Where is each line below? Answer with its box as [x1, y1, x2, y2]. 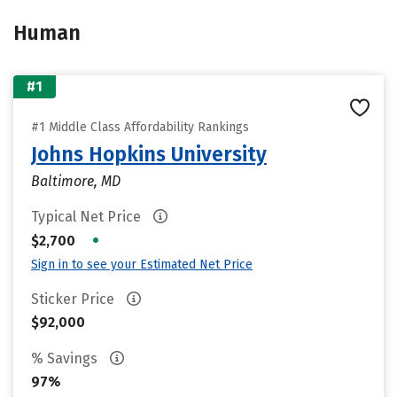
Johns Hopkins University [31, 142, 267, 167]
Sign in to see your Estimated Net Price [31, 257, 253, 272]
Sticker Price [31, 291, 118, 307]
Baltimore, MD [31, 173, 121, 190]
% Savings [31, 350, 101, 367]
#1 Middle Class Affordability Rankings [31, 120, 249, 135]
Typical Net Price [31, 208, 144, 225]
